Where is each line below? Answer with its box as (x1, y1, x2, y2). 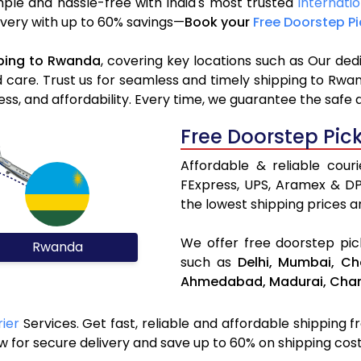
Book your (185, 13, 253, 32)
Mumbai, (278, 253, 335, 272)
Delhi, (237, 253, 272, 272)
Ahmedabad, (180, 272, 266, 292)
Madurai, (269, 272, 326, 292)
